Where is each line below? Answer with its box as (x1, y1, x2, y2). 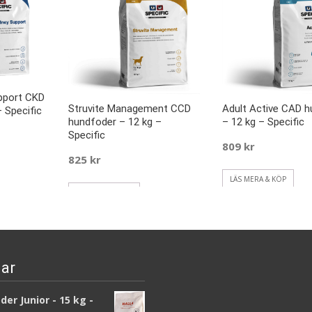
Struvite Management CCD (68, 102, 191, 116)
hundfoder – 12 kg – (68, 116, 162, 129)
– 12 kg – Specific (222, 116, 304, 129)
